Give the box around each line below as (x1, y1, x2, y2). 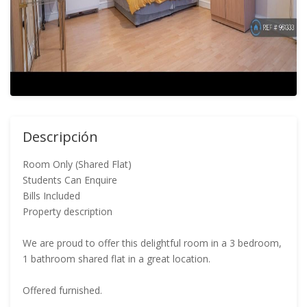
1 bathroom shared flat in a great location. (23, 252, 210, 265)
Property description (23, 205, 112, 218)
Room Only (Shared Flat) (23, 158, 132, 171)
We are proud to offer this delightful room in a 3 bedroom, (23, 236, 282, 249)
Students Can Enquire (23, 173, 117, 186)
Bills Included (23, 189, 80, 202)
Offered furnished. (23, 284, 102, 297)
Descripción (23, 127, 98, 146)
